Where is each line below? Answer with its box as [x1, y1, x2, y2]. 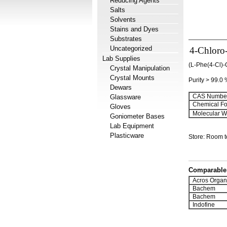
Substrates [110, 35, 142, 43]
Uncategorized [110, 45, 152, 52]
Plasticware [110, 132, 144, 139]
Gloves [110, 103, 131, 110]
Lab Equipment [110, 122, 154, 130]
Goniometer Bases [110, 112, 165, 120]
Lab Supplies [102, 55, 140, 62]
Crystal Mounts [110, 74, 155, 82]
